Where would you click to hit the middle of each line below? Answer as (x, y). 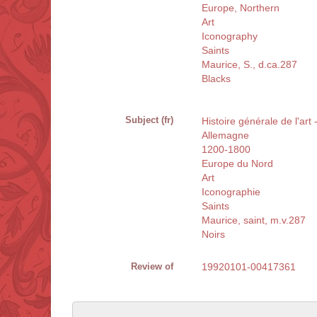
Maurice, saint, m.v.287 (254, 220)
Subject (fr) (149, 120)
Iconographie (231, 192)
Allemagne (225, 136)
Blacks (216, 79)
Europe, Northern (241, 8)
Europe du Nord (237, 164)
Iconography (230, 36)
